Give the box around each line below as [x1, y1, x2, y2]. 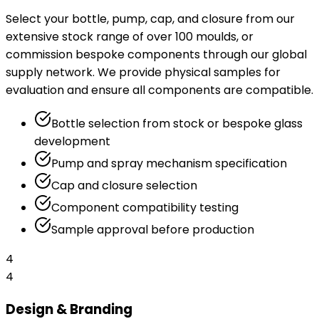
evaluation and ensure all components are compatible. [6, 82, 313, 99]
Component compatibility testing [51, 199, 239, 216]
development [34, 133, 110, 150]
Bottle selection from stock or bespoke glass [51, 115, 303, 132]
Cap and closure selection [51, 177, 197, 194]
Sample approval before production [51, 221, 254, 239]
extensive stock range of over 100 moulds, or [6, 28, 253, 46]
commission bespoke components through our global [6, 46, 307, 63]
